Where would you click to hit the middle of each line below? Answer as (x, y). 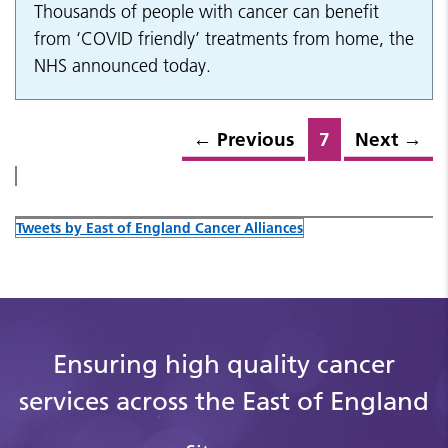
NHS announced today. (122, 66)
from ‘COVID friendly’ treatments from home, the (224, 39)
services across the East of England (224, 402)
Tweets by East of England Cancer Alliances (159, 228)
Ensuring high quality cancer (224, 365)
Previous (255, 140)
